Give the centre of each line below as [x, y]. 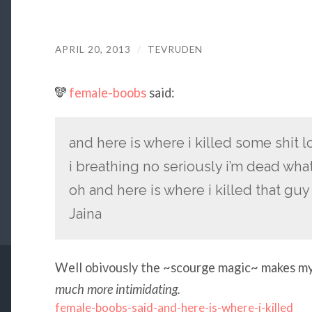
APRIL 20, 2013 [93, 49]
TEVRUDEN [175, 49]
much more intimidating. [117, 289]
